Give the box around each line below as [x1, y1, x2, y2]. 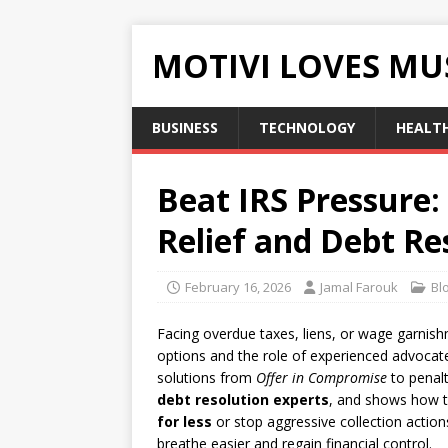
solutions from [157, 368, 256, 387]
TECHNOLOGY [259, 118, 355, 137]
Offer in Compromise [256, 368, 387, 387]
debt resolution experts [157, 390, 329, 409]
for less [157, 412, 212, 431]
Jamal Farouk [320, 278, 398, 296]
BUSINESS [152, 118, 218, 137]
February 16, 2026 [185, 278, 291, 296]
